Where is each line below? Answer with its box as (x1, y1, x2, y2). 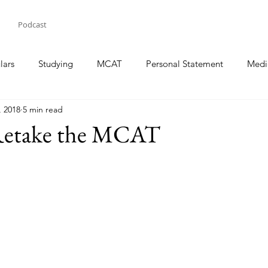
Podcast (18, 19, 47, 30)
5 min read (23, 103, 63, 115)
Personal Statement (146, 57, 223, 69)
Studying (38, 57, 73, 69)
